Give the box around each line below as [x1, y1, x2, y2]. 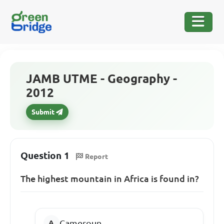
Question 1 [20, 150, 69, 161]
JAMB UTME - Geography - [26, 72, 177, 85]
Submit [31, 107, 55, 116]
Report [85, 152, 108, 160]
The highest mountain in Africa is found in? [20, 173, 199, 183]
